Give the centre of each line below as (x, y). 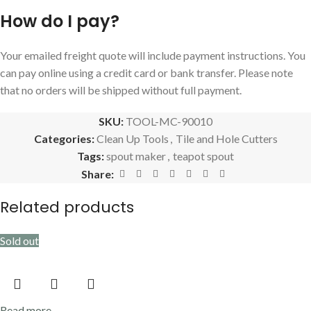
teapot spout (203, 155)
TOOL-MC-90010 (169, 121)
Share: (97, 174)
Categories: (64, 138)
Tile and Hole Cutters (226, 138)
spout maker (136, 155)
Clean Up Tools (132, 138)
